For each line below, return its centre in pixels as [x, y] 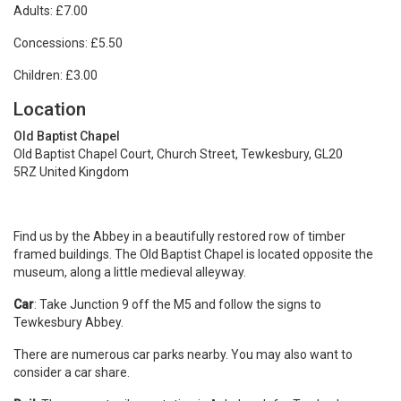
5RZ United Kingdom [71, 171]
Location [50, 109]
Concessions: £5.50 [68, 43]
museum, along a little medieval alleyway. [130, 272]
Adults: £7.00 [51, 10]
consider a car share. [72, 372]
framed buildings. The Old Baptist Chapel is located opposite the [193, 254]
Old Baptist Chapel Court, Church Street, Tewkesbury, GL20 [178, 154]
